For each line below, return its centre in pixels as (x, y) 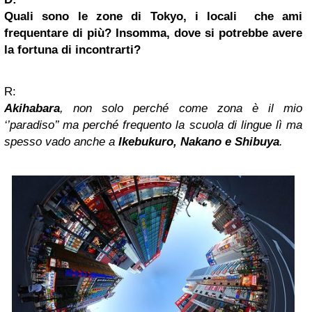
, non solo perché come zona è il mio (181, 109)
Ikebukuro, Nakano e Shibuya (199, 142)
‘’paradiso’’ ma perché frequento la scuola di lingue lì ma (153, 125)
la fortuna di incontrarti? (72, 50)
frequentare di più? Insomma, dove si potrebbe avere (153, 33)
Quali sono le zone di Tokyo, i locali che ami (153, 17)
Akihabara (32, 109)
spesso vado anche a (61, 142)
